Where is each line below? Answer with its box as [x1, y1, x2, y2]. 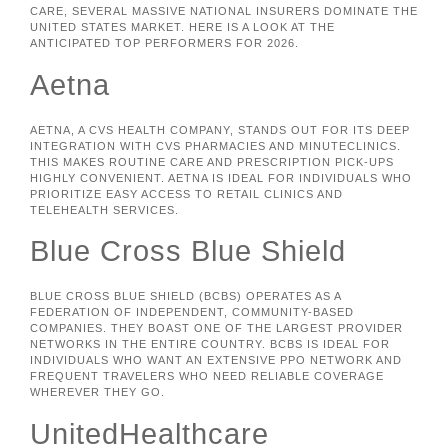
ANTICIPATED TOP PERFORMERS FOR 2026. [30, 37, 299, 50]
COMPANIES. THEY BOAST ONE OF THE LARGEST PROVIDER [30, 322, 403, 335]
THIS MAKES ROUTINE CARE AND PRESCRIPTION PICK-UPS [30, 155, 394, 168]
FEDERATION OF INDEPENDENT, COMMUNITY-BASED [30, 306, 354, 319]
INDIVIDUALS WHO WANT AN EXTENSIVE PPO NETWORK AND [30, 354, 402, 367]
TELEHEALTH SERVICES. [30, 203, 179, 216]
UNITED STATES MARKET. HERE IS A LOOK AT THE [30, 21, 335, 34]
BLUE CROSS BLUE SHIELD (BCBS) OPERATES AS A [30, 290, 341, 303]
